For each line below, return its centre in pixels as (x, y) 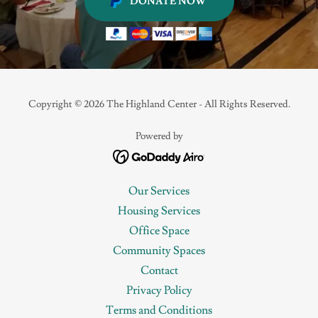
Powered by (159, 137)
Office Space (159, 231)
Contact (159, 271)
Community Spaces (159, 251)
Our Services (159, 191)
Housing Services (159, 211)
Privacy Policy (159, 291)
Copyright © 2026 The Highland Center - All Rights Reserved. (159, 105)
